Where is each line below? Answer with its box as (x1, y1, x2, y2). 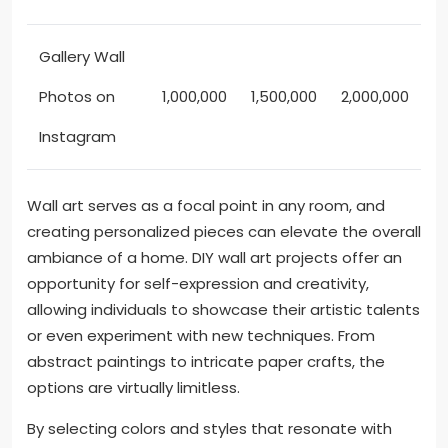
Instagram (39, 126, 116, 148)
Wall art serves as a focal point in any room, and (27, 194, 385, 216)
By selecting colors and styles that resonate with (27, 417, 392, 439)
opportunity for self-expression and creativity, (27, 272, 369, 294)
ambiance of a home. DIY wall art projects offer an (27, 246, 402, 268)
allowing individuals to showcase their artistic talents (27, 298, 420, 320)
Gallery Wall (39, 46, 125, 68)
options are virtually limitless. (27, 376, 240, 398)
